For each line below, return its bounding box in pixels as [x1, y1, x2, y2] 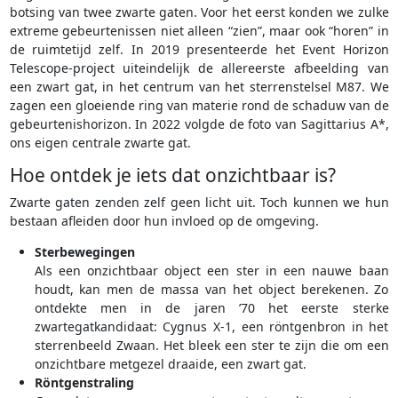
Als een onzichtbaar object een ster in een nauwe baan [34, 262, 389, 280]
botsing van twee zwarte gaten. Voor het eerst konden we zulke [9, 4, 389, 21]
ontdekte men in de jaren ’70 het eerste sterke [34, 299, 389, 317]
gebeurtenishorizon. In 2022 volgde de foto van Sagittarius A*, [9, 115, 389, 133]
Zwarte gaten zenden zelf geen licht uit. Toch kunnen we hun [9, 194, 389, 211]
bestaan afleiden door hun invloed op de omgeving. [9, 212, 319, 230]
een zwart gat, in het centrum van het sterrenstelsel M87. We [9, 78, 389, 96]
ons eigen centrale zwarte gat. [9, 134, 191, 152]
